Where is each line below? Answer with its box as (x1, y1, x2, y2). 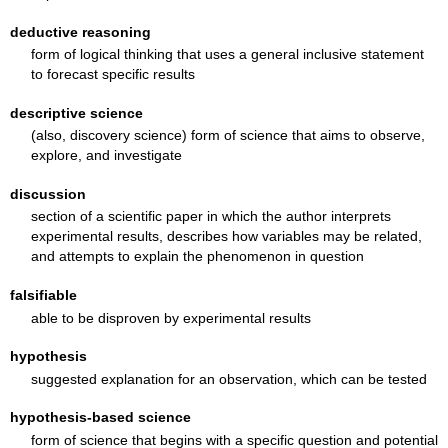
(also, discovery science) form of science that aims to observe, (30, 127, 425, 144)
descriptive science (10, 104, 144, 121)
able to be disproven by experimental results (30, 309, 311, 326)
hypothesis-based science (10, 409, 192, 426)
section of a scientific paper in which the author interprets (30, 208, 391, 225)
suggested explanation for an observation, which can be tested (30, 370, 427, 387)
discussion (10, 185, 87, 202)
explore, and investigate (30, 147, 182, 164)
